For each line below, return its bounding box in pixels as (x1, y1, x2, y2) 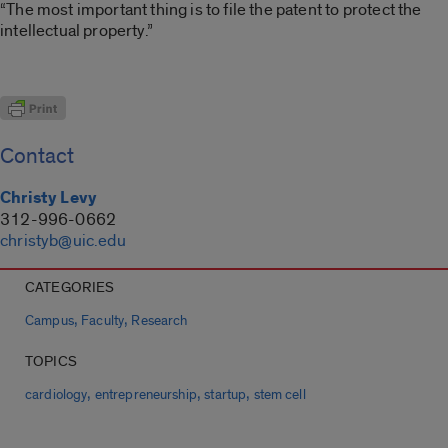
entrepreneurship (94, 387, 197, 404)
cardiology (25, 387, 88, 404)
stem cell (253, 387, 306, 404)
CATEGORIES (25, 278, 115, 298)
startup (204, 387, 247, 404)
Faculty (81, 313, 125, 330)
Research (131, 313, 188, 330)
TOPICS (25, 352, 77, 372)
